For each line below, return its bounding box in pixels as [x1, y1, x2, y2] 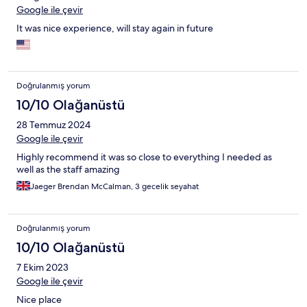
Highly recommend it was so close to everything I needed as [16, 151, 272, 164]
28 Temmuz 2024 [16, 119, 90, 132]
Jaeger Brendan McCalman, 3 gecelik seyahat [30, 181, 199, 193]
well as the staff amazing [16, 163, 120, 176]
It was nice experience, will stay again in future [16, 22, 213, 35]
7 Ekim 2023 [16, 261, 69, 274]
